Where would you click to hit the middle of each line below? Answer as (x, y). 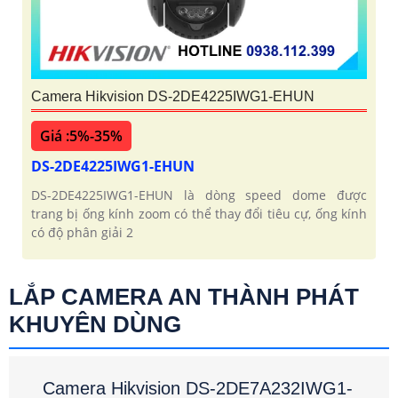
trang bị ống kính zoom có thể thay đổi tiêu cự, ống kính (199, 214)
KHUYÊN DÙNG (95, 325)
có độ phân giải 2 (82, 233)
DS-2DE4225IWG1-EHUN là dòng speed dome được (199, 195)
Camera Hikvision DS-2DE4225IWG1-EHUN (173, 97)
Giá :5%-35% (81, 136)
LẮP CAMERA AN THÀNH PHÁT (184, 297)
